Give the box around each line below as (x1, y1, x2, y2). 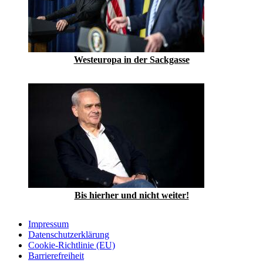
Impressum (28, 218, 69, 229)
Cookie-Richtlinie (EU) (28, 240, 115, 250)
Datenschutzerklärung (28, 229, 109, 240)
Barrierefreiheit (28, 250, 84, 261)
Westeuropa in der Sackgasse (73, 54, 190, 65)
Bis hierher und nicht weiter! (74, 190, 189, 200)
